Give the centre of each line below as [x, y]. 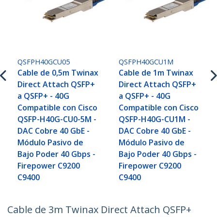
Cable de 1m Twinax [156, 73]
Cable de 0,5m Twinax [58, 73]
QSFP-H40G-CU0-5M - [57, 119]
